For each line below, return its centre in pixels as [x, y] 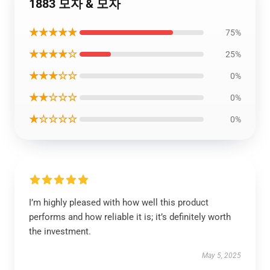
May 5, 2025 [221, 256]
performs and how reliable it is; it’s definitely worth [130, 217]
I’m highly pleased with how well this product [119, 202]
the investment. [60, 231]
